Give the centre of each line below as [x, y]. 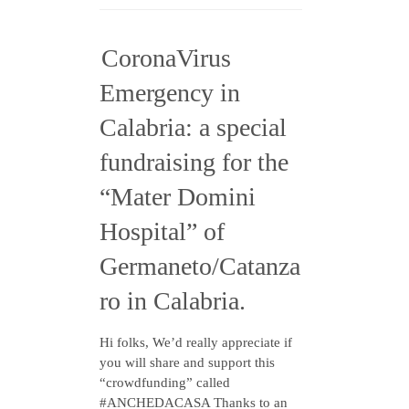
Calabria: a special [193, 127]
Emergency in [170, 93]
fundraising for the [194, 162]
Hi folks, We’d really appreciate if [196, 342]
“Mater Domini [178, 197]
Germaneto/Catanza [200, 266]
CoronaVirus [166, 58]
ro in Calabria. [173, 301]
